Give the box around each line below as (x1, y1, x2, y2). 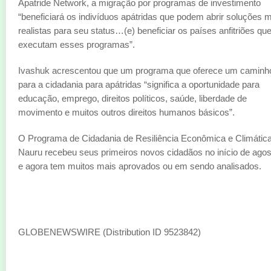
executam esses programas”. (18, 39, 135, 50)
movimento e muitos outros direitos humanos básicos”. (18, 107, 235, 117)
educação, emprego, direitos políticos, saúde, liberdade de (18, 93, 247, 103)
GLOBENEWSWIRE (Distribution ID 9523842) (18, 227, 201, 237)
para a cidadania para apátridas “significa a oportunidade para (18, 79, 260, 90)
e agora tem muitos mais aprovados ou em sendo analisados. (18, 161, 261, 171)
